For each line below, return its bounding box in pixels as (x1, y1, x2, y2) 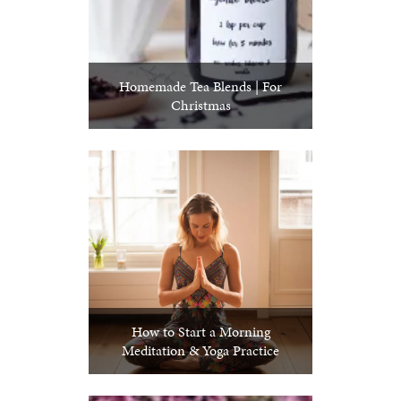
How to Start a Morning (131, 320, 270, 342)
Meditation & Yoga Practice (122, 339, 279, 361)
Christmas (170, 94, 231, 115)
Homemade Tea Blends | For (119, 75, 282, 97)
